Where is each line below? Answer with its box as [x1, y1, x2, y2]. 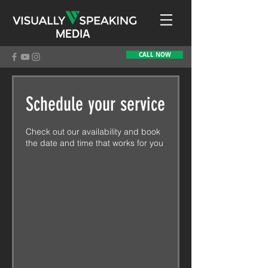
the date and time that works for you [26, 138, 163, 148]
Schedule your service [26, 93, 165, 115]
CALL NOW [138, 51, 171, 59]
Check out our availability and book [26, 126, 160, 137]
